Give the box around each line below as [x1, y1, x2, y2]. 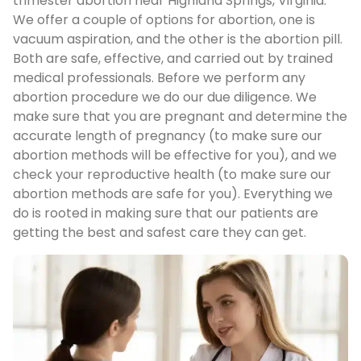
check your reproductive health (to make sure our [13, 165, 331, 185]
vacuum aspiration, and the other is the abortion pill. [13, 30, 342, 49]
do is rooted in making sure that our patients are [13, 204, 318, 223]
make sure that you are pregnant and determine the [13, 107, 347, 127]
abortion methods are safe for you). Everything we [13, 185, 333, 204]
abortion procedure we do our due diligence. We [13, 88, 317, 107]
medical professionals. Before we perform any [13, 68, 305, 88]
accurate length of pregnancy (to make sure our [13, 127, 322, 146]
